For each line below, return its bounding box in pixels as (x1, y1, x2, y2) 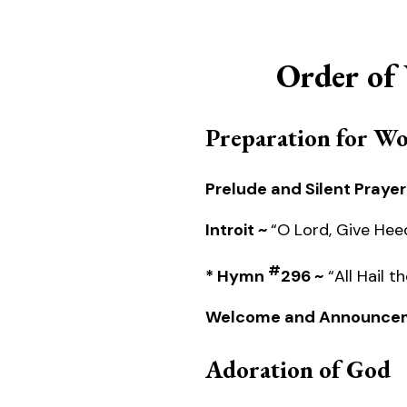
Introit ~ (205, 219, 271, 242)
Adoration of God (205, 353, 391, 386)
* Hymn (205, 265, 268, 288)
